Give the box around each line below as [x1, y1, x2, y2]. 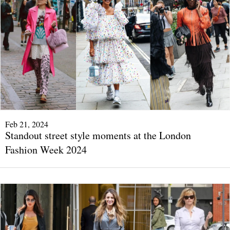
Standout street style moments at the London [5, 128, 191, 142]
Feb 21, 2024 [5, 118, 48, 129]
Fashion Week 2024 [5, 142, 87, 157]
